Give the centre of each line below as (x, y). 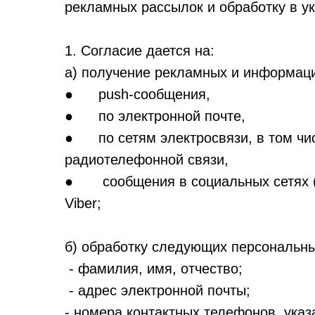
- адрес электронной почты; (157, 290)
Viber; (83, 203)
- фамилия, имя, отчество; (154, 269)
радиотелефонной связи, (147, 160)
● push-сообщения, (137, 94)
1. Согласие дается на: (140, 51)
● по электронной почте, (155, 116)
